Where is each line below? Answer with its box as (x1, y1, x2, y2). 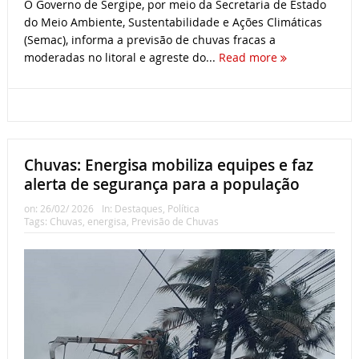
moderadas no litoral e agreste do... (23, 50, 219, 66)
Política (167, 201, 200, 215)
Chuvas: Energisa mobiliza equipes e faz (23, 154, 313, 175)
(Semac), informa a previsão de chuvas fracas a (23, 32, 276, 48)
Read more (218, 50, 280, 66)
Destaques (114, 201, 163, 215)
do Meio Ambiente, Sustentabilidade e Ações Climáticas (23, 14, 322, 30)
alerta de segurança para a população (23, 173, 300, 195)
